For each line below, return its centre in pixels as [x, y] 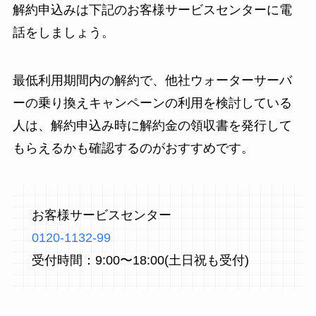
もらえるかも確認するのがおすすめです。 [133, 148]
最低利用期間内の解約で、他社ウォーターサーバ [152, 81]
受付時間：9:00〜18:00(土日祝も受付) [140, 260]
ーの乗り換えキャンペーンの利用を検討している [152, 103]
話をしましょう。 [63, 33]
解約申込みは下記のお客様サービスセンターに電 [152, 10]
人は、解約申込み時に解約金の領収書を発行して [152, 126]
